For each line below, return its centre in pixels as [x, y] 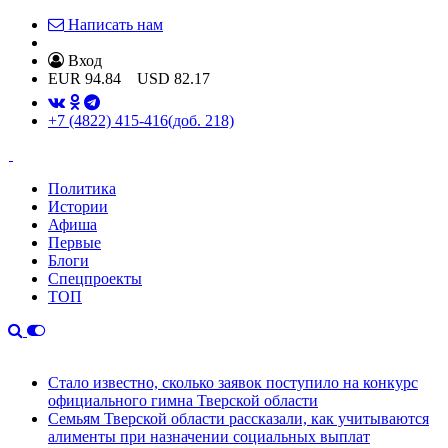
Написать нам [115, 24]
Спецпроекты [95, 278]
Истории [78, 206]
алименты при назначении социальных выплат [209, 436]
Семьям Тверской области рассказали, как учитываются [238, 418]
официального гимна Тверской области [183, 400]
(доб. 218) [201, 120]
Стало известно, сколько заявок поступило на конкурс [233, 382]
